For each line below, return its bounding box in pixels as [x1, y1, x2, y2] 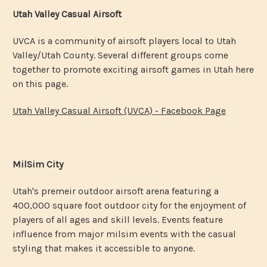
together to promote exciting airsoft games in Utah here [13, 63, 254, 75]
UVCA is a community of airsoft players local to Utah [13, 35, 236, 46]
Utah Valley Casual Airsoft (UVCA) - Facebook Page [13, 104, 226, 116]
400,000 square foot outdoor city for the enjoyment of [13, 199, 246, 211]
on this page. [13, 77, 68, 89]
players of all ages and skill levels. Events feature [13, 213, 223, 225]
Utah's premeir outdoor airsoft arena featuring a [13, 185, 219, 197]
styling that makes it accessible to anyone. [13, 242, 195, 254]
